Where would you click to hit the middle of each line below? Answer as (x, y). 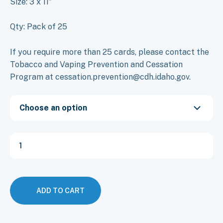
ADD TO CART (60, 190)
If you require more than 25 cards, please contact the (110, 52)
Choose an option (53, 108)
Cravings (26, 169)
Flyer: (20, 138)
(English (25, 190)
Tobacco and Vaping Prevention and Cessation (96, 64)
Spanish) (26, 211)
